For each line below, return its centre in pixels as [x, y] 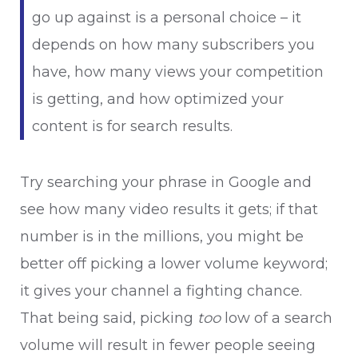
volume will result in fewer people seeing [168, 345]
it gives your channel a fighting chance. [161, 291]
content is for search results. [132, 126]
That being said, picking [109, 318]
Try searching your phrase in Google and [166, 182]
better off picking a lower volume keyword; [174, 264]
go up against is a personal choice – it [167, 18]
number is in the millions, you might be [162, 237]
